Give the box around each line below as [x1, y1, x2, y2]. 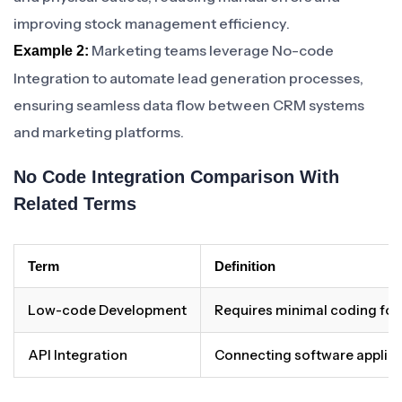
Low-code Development [28, 301, 187, 319]
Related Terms [13, 194, 136, 214]
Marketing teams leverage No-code [89, 41, 334, 59]
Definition [214, 258, 275, 274]
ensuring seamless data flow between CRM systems [13, 96, 364, 114]
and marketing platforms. [13, 123, 184, 141]
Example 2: [13, 43, 89, 58]
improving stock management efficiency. [13, 14, 290, 32]
